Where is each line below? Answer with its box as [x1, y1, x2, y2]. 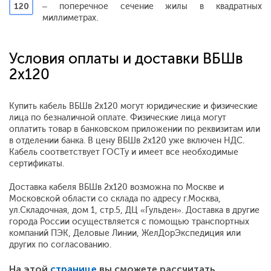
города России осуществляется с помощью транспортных [9, 216, 249, 227]
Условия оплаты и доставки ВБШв [9, 49, 243, 67]
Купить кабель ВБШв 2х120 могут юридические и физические [9, 100, 258, 111]
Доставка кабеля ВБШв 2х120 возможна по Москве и [9, 181, 224, 192]
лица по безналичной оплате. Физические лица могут [9, 112, 226, 123]
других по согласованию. [9, 239, 111, 250]
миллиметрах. [42, 12, 98, 23]
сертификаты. [9, 158, 64, 169]
